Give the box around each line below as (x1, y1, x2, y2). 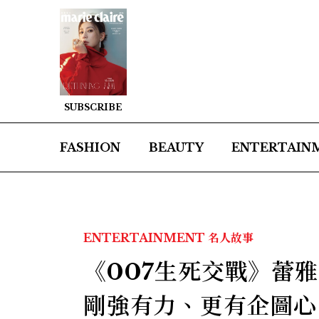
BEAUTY (148, 140, 204, 155)
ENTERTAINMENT (83, 231, 205, 246)
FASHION (60, 140, 120, 155)
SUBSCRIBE (64, 102, 122, 113)
